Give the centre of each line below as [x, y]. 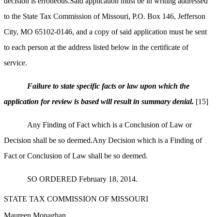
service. [15, 63]
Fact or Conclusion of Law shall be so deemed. [76, 156]
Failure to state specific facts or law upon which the [108, 86]
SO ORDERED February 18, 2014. [82, 179]
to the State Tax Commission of [53, 16]
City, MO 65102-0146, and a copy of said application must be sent [105, 32]
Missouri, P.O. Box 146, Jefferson [154, 16]
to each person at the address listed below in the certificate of [96, 47]
